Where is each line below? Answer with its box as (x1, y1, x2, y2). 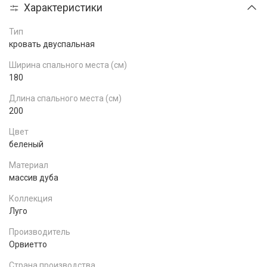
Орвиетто (9, 239, 47, 249)
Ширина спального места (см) (9, 60, 127, 70)
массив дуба (9, 172, 58, 182)
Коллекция (9, 193, 52, 203)
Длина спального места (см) (9, 93, 122, 103)
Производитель (9, 226, 70, 237)
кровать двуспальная (9, 39, 95, 49)
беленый (9, 139, 44, 149)
